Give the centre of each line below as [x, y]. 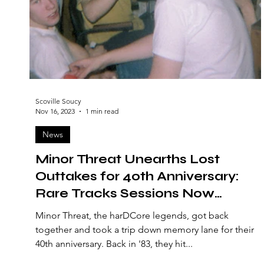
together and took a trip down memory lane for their [145, 230]
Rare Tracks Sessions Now [125, 194]
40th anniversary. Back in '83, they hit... [114, 244]
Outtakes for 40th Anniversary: [137, 176]
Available [66, 211]
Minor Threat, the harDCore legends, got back [132, 215]
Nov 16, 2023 [55, 111]
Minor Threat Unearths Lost [128, 159]
